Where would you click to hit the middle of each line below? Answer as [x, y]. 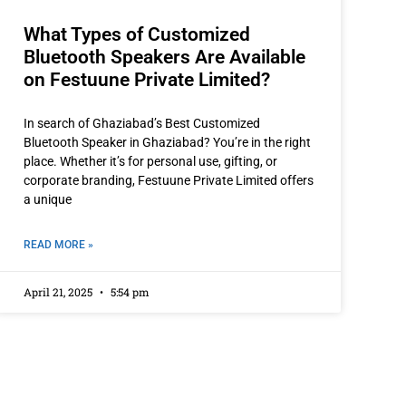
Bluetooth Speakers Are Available [164, 57]
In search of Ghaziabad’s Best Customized [142, 123]
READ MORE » [58, 244]
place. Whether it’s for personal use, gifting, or [150, 161]
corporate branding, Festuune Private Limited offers [169, 180]
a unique [48, 199]
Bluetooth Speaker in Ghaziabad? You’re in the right [167, 142]
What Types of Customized [137, 34]
